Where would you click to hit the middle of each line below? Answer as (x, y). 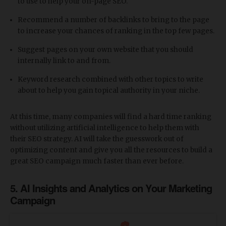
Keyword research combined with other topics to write (110, 80)
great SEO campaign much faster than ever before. (97, 161)
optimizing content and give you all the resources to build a (111, 150)
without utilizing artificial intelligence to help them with (105, 128)
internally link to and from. (64, 61)
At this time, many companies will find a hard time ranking (111, 117)
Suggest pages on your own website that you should (105, 50)
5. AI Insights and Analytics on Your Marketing (111, 188)
